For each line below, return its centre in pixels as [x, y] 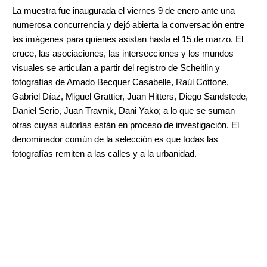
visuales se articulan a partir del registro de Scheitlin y [116, 68]
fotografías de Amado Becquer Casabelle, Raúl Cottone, [120, 83]
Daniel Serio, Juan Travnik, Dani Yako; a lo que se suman [123, 111]
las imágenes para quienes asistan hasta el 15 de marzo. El [128, 40]
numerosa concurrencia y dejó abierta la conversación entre [128, 25]
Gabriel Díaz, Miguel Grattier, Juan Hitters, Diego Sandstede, [130, 97]
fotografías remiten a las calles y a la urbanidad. [104, 154]
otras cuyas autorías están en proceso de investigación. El [125, 125]
